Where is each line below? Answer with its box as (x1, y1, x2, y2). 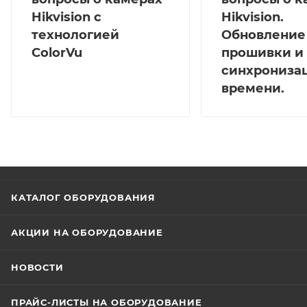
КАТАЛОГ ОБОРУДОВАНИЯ (11, 191, 156, 203)
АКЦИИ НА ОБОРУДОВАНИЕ (11, 226, 163, 238)
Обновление (221, 27, 306, 42)
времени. (221, 80, 284, 96)
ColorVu (32, 45, 82, 60)
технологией (32, 27, 119, 42)
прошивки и (221, 45, 304, 60)
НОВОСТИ (11, 261, 64, 273)
